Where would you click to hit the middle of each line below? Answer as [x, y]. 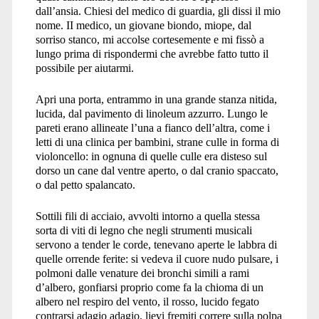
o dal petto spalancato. [85, 184]
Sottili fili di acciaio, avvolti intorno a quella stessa [147, 216]
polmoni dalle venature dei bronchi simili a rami [142, 273]
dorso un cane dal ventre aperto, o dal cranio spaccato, [157, 170]
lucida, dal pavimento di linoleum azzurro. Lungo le [151, 113]
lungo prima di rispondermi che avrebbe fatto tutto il [152, 53]
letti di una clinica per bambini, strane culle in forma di [157, 142]
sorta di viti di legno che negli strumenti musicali [143, 230]
